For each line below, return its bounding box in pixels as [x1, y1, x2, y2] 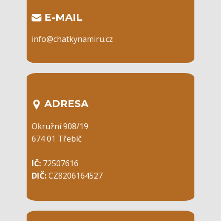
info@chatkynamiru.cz [32, 34, 113, 45]
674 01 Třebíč [32, 133, 82, 144]
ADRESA [41, 98, 88, 110]
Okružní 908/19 [32, 120, 88, 132]
